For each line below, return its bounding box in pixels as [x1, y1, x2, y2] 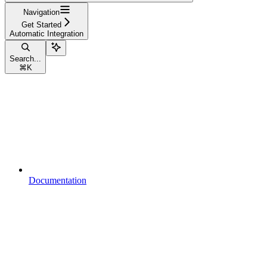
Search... [10, 54, 41, 63]
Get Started [21, 20, 61, 29]
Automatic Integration [10, 29, 83, 38]
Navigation [23, 7, 60, 17]
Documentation [29, 175, 86, 185]
